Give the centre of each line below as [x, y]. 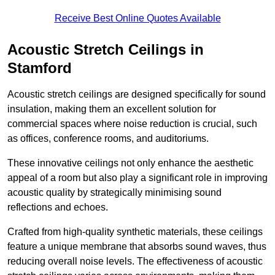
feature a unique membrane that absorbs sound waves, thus [137, 247]
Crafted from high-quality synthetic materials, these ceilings [135, 232]
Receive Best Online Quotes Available [137, 18]
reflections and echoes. [58, 207]
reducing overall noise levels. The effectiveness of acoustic [135, 261]
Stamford [40, 68]
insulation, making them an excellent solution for [112, 109]
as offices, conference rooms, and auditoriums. [108, 139]
